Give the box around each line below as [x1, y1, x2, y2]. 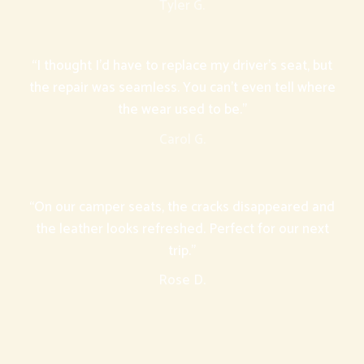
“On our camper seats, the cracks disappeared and [29, 195, 335, 219]
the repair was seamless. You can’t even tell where [28, 76, 336, 100]
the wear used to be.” [117, 98, 247, 122]
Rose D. [158, 268, 206, 292]
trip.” [168, 239, 196, 262]
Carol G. [158, 128, 206, 151]
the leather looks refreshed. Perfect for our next [35, 217, 329, 240]
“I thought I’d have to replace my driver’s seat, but [32, 54, 332, 78]
